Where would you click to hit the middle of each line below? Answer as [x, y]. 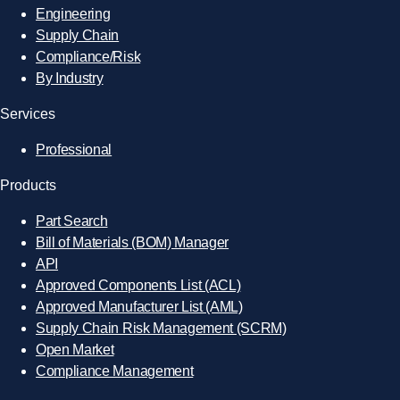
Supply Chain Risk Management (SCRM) [161, 328]
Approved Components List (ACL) [138, 285]
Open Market [75, 349]
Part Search [72, 221]
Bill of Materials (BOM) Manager [133, 242]
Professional [74, 149]
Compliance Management [115, 371]
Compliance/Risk [88, 56]
